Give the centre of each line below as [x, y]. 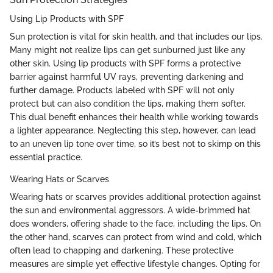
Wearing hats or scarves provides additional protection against [135, 197]
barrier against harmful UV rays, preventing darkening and [127, 77]
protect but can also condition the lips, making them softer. [128, 104]
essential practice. [46, 158]
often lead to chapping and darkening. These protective [122, 251]
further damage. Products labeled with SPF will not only [122, 90]
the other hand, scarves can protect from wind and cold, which [136, 237]
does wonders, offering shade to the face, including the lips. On [135, 224]
